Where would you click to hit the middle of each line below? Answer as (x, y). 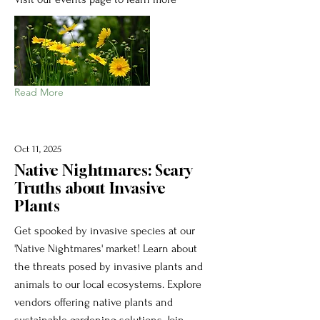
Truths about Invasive (90, 188)
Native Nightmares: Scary (103, 170)
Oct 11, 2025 (38, 149)
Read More (39, 92)
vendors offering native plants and (94, 302)
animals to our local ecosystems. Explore (108, 284)
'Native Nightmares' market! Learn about (106, 248)
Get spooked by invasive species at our (105, 230)
